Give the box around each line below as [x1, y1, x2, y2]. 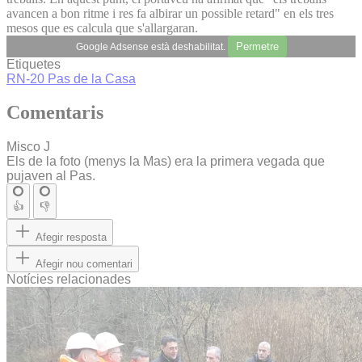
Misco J [6, 140, 50, 154]
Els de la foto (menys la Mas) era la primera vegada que [6, 154, 325, 169]
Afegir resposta [36, 231, 107, 244]
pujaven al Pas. [6, 169, 95, 183]
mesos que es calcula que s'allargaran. [6, 20, 201, 35]
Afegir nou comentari [36, 258, 133, 271]
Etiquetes [6, 57, 61, 71]
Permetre [235, 40, 279, 53]
